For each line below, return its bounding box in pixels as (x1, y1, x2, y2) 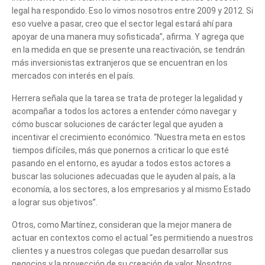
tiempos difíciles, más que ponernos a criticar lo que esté (12, 145, 229, 155)
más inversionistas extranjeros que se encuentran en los (12, 57, 228, 67)
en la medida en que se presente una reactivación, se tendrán (12, 44, 245, 54)
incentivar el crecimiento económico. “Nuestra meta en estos (12, 132, 245, 142)
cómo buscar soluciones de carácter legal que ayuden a (12, 119, 223, 129)
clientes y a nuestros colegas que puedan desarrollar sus (12, 245, 228, 256)
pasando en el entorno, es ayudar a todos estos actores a (12, 158, 231, 168)
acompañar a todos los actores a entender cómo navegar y (12, 106, 237, 116)
